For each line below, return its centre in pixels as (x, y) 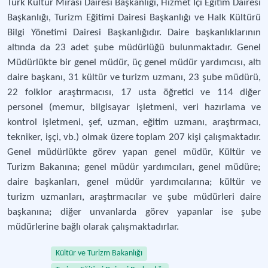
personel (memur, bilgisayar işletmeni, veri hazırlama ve (134, 107)
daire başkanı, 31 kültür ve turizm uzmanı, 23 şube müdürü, (134, 77)
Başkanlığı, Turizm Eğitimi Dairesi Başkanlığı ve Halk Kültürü (134, 18)
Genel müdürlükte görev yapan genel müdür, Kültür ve (134, 152)
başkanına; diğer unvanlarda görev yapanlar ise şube (134, 212)
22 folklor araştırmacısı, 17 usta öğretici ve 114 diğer (134, 92)
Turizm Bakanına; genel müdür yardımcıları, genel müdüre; (134, 167)
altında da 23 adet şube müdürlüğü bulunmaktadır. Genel (134, 48)
